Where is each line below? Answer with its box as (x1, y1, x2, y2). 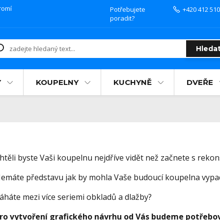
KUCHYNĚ (113, 78, 152, 87)
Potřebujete (110, 5, 145, 14)
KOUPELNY (36, 78, 79, 87)
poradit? (110, 14, 135, 23)
